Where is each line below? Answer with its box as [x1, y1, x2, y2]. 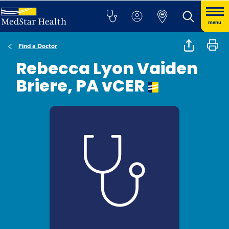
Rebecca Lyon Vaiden [16, 57, 198, 80]
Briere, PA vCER [16, 74, 148, 97]
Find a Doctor [18, 42, 57, 50]
